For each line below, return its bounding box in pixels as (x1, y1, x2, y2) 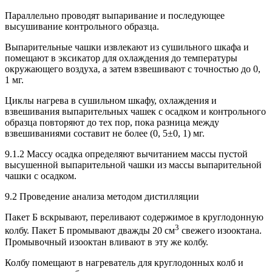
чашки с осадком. (5, 171, 76, 182)
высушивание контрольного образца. (5, 21, 159, 32)
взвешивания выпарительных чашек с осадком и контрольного (5, 106, 266, 117)
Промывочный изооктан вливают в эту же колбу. (5, 236, 208, 247)
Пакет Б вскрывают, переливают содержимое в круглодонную (5, 212, 263, 223)
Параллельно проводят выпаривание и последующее (5, 10, 225, 21)
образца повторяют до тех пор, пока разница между (5, 117, 219, 128)
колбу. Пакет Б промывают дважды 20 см (5, 225, 175, 236)
